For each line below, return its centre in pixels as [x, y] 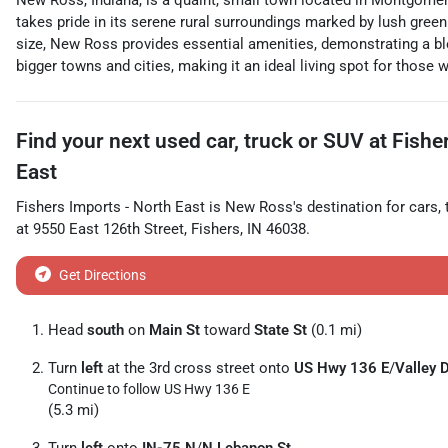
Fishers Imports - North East [110, 207]
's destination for [349, 207]
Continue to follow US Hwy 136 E [149, 389]
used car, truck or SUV [259, 141]
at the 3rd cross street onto [198, 368]
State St [280, 330]
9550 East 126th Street [108, 229]
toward [227, 330]
